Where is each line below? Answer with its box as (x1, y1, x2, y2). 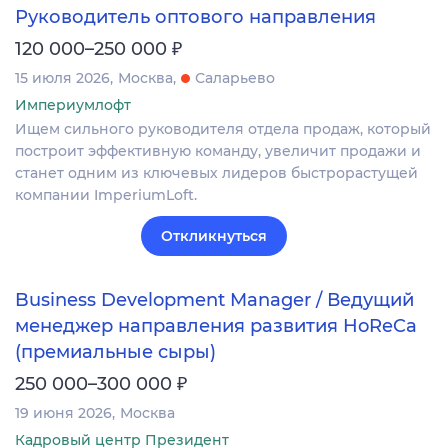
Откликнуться (161, 227, 267, 246)
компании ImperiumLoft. (15, 186, 197, 205)
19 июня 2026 (15, 404, 112, 423)
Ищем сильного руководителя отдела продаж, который (15, 120, 431, 139)
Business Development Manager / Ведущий (15, 288, 414, 311)
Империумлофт (15, 96, 131, 115)
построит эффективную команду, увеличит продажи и (15, 142, 421, 161)
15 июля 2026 (15, 69, 110, 88)
